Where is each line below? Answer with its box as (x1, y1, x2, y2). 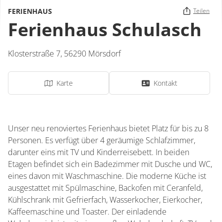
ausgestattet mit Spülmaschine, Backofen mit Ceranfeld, (8, 182, 203, 193)
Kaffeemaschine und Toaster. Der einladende (8, 206, 166, 217)
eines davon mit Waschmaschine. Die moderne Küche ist (8, 170, 206, 181)
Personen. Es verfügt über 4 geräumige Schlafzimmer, (8, 135, 195, 146)
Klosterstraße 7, (8, 48, 64, 59)
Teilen (193, 6, 210, 15)
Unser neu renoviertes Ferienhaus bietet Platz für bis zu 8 (8, 123, 209, 134)
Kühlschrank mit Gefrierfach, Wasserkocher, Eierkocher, (8, 194, 202, 205)
